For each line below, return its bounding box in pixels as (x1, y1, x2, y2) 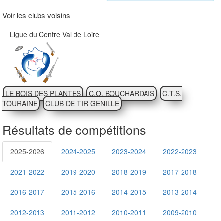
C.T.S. (162, 88, 182, 98)
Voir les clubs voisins (2, 10, 70, 20)
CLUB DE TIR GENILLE (45, 98, 119, 108)
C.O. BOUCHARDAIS (89, 88, 154, 98)
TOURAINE (2, 98, 37, 108)
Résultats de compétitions (2, 120, 146, 138)
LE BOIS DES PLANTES (5, 88, 81, 98)
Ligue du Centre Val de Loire (10, 29, 99, 39)
